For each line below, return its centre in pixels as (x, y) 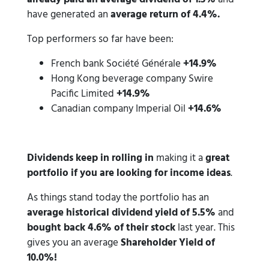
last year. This (205, 228)
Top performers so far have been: (100, 39)
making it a (180, 158)
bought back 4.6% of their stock (101, 228)
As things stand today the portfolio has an (118, 198)
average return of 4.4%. (165, 15)
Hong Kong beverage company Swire (132, 79)
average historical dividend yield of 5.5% (121, 213)
